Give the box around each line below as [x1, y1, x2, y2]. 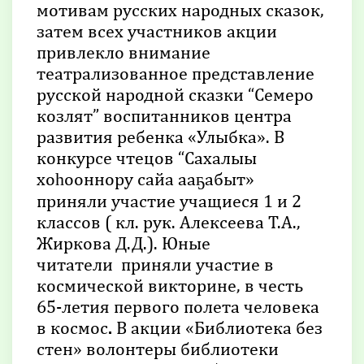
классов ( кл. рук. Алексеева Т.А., [37, 210, 301, 232]
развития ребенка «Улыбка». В [37, 125, 284, 147]
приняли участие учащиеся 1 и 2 [37, 189, 301, 211]
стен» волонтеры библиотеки [37, 337, 279, 359]
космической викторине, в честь [37, 274, 303, 296]
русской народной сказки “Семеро [37, 83, 314, 105]
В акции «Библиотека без [116, 316, 323, 338]
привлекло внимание [37, 41, 210, 63]
